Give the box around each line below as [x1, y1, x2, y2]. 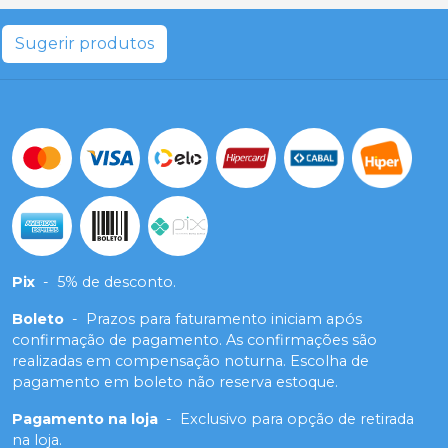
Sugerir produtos [14, 33, 154, 53]
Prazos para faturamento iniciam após [86, 309, 362, 328]
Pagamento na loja [12, 409, 158, 428]
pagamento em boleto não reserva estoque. [12, 372, 338, 391]
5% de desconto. [57, 272, 176, 291]
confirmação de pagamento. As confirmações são [12, 330, 377, 349]
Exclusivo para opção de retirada [180, 409, 414, 428]
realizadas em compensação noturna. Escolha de [12, 351, 369, 370]
